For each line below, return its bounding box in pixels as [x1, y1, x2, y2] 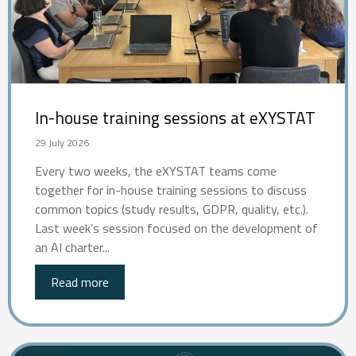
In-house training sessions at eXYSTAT [35, 104, 315, 130]
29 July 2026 [35, 134, 89, 150]
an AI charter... [35, 237, 110, 257]
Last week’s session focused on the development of [35, 218, 318, 238]
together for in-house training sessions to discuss [35, 180, 307, 199]
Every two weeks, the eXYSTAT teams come [35, 161, 277, 180]
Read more [51, 272, 109, 292]
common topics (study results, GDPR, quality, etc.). [35, 199, 308, 219]
